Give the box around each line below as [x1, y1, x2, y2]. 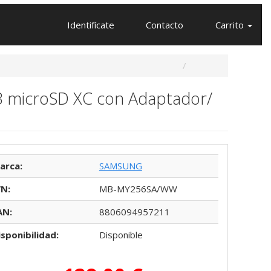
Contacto [143, 19, 184, 31]
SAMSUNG [99, 159, 142, 172]
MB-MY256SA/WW [99, 182, 177, 195]
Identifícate [64, 19, 114, 31]
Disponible [99, 228, 143, 241]
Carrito [213, 19, 246, 31]
